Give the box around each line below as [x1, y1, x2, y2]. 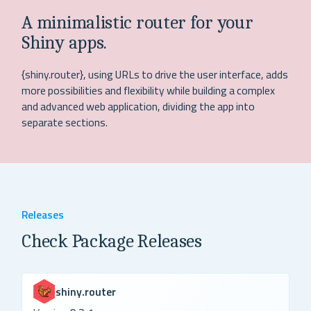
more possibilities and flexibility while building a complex [22, 81, 276, 99]
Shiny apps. [22, 32, 108, 53]
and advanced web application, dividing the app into [22, 97, 255, 115]
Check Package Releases [22, 230, 202, 252]
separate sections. [22, 113, 108, 131]
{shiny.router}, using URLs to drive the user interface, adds [22, 65, 289, 83]
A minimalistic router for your [22, 12, 253, 33]
